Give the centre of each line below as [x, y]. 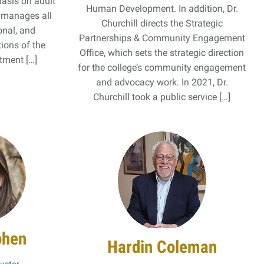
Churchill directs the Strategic [162, 23]
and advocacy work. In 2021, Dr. [162, 82]
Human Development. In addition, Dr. [162, 8]
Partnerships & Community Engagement [162, 38]
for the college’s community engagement [162, 67]
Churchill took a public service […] [162, 97]
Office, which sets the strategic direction [162, 52]
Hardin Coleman [162, 247]
